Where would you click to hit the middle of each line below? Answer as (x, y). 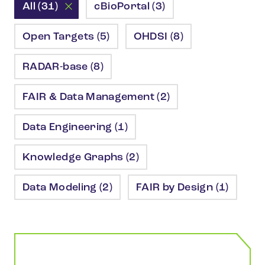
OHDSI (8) (159, 37)
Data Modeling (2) (68, 188)
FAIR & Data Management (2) (96, 97)
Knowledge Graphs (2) (81, 158)
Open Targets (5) (66, 37)
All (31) (40, 7)
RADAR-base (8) (63, 67)
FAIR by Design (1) (182, 188)
